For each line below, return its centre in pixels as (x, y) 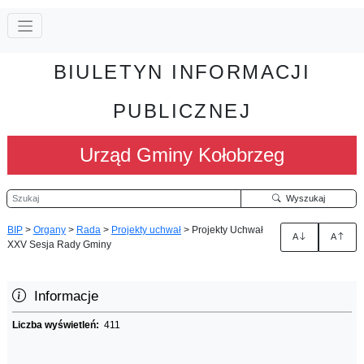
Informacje (62, 296)
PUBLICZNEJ (182, 110)
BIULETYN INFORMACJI (182, 71)
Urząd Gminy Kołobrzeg (182, 154)
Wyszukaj (303, 198)
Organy (50, 230)
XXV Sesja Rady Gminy (59, 244)
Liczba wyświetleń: (58, 325)
